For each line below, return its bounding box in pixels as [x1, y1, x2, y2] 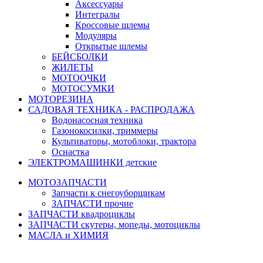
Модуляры [75, 31, 117, 41]
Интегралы [75, 9, 120, 20]
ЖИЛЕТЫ [52, 62, 93, 73]
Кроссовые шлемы [75, 20, 150, 31]
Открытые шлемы [75, 41, 147, 52]
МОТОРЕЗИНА [28, 94, 93, 104]
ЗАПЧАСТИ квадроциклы [28, 209, 135, 220]
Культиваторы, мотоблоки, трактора [52, 136, 196, 147]
